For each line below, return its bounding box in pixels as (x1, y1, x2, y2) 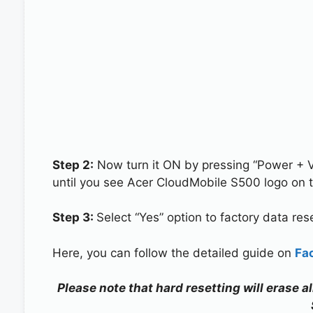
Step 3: (52, 210, 96, 224)
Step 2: (52, 157, 94, 172)
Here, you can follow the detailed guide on (52, 245, 295, 260)
